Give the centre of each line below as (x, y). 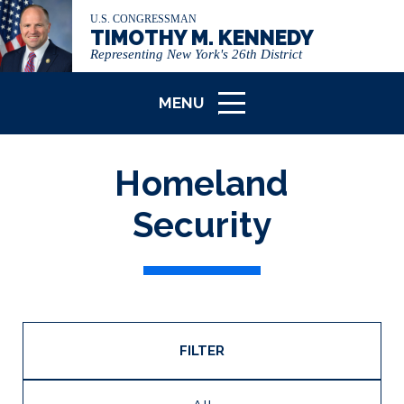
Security (202, 225)
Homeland (202, 184)
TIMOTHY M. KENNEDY (202, 37)
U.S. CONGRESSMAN (143, 19)
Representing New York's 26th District (196, 54)
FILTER (202, 351)
